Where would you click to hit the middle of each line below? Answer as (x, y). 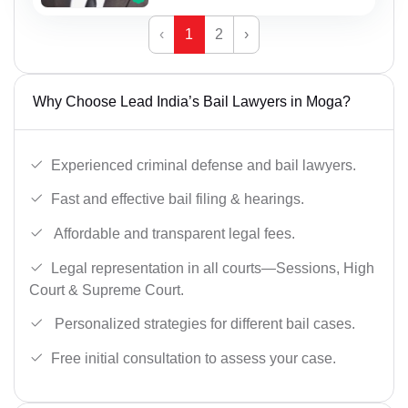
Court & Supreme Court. (107, 290)
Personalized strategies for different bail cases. (203, 324)
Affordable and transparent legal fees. (173, 233)
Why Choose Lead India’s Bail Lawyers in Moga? (192, 101)
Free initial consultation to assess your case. (194, 358)
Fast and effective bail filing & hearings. (178, 199)
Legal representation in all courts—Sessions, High (213, 268)
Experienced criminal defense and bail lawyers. (204, 165)
